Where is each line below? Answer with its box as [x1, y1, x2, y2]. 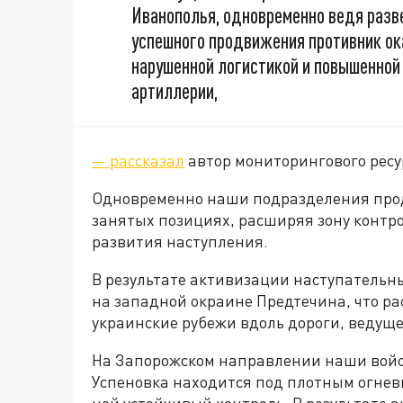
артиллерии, [131, 77, 218, 103]
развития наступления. [92, 230, 268, 251]
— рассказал [92, 149, 184, 170]
